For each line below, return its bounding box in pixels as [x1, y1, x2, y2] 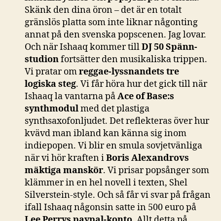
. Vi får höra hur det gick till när [76, 78, 207, 90]
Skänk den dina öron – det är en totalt [25, 4, 182, 16]
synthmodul [25, 103, 78, 114]
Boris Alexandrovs [106, 152, 189, 164]
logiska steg [25, 78, 76, 90]
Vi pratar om [25, 66, 79, 77]
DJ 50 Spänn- [142, 41, 197, 53]
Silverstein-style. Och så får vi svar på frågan [25, 189, 211, 201]
